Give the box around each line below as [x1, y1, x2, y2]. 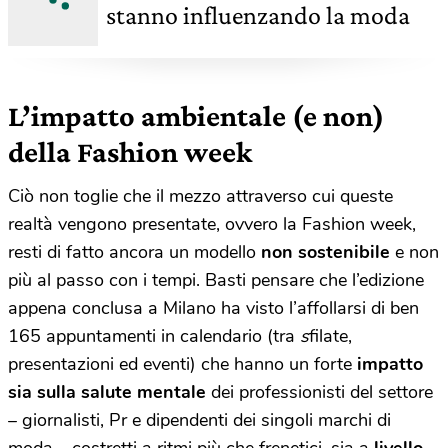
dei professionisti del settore [206, 379, 433, 404]
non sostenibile [261, 239, 395, 264]
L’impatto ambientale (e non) [8, 98, 384, 132]
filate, [309, 323, 352, 348]
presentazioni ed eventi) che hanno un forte [8, 351, 357, 376]
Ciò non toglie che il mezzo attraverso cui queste [8, 183, 393, 208]
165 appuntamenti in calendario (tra [8, 323, 300, 348]
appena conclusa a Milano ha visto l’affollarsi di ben [8, 295, 419, 320]
